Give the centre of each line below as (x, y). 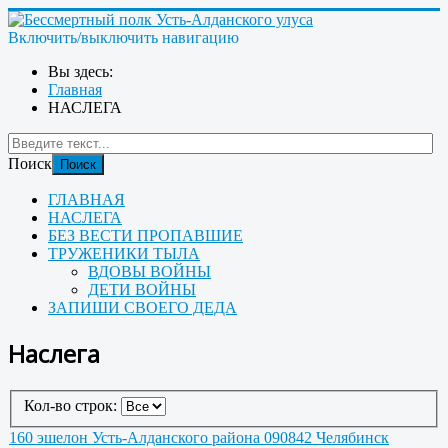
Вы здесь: (84, 71)
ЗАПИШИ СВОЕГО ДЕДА (142, 307)
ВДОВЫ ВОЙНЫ (149, 271)
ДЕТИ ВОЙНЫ (142, 289)
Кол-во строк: (72, 406)
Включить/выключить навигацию (123, 37)
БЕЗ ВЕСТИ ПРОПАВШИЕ (145, 235)
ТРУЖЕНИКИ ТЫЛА (124, 253)
